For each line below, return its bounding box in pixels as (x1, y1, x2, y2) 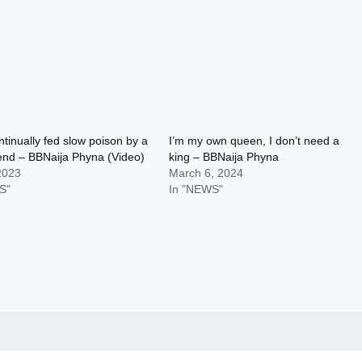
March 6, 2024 (169, 166, 244, 179)
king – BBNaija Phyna (169, 150, 280, 163)
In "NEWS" (169, 183, 224, 196)
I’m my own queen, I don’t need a (169, 134, 340, 147)
